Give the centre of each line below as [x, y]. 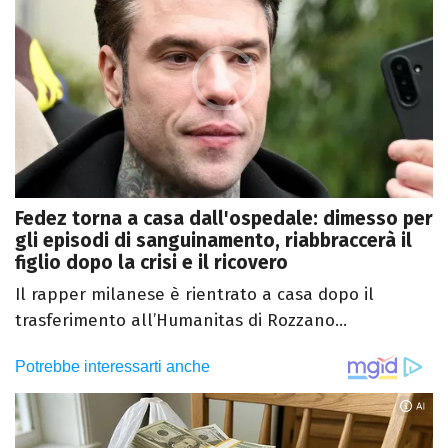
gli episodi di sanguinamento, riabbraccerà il [213, 241]
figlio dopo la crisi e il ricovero [151, 263]
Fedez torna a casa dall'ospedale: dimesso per [224, 219]
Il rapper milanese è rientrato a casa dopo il [194, 295]
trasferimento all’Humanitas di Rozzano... [181, 321]
